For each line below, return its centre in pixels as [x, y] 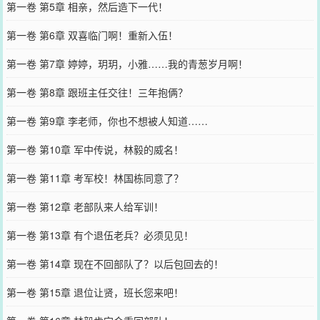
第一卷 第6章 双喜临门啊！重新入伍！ [92, 35]
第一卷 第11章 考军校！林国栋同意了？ [95, 178]
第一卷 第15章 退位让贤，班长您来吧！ [95, 292]
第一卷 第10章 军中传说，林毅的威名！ [95, 149]
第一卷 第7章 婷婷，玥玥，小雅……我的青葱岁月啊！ [127, 64]
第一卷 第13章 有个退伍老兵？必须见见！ [100, 235]
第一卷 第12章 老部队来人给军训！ [85, 206]
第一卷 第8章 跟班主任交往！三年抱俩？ [97, 92]
